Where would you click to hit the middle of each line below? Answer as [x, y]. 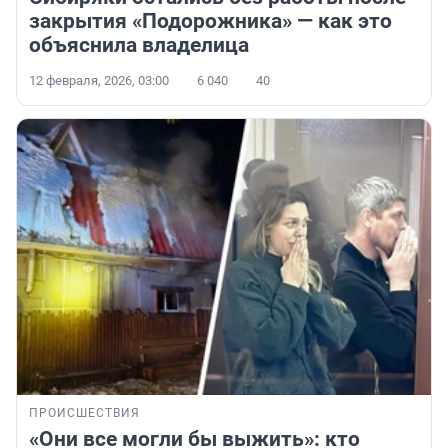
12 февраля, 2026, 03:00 [99, 81]
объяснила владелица [139, 45]
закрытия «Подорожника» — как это [210, 21]
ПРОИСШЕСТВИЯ [84, 413]
